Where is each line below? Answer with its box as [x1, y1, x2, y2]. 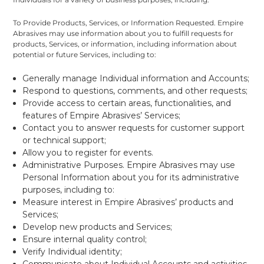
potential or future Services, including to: [13, 49, 157, 59]
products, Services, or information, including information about [13, 39, 237, 48]
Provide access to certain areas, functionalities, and [22, 97, 232, 108]
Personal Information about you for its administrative [22, 171, 240, 183]
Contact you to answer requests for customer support [22, 122, 245, 133]
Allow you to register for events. [22, 147, 154, 158]
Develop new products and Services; [22, 221, 173, 232]
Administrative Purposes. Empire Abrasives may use [22, 159, 236, 170]
